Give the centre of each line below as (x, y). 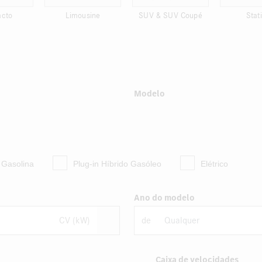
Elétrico (214, 164)
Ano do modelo (164, 198)
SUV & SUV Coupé (170, 16)
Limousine (83, 16)
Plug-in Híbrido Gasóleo (117, 164)
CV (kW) (74, 220)
